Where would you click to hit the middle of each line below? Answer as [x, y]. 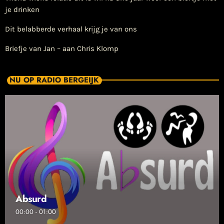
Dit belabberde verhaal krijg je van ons [71, 29]
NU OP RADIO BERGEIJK [54, 80]
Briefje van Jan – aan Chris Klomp [62, 48]
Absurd [31, 199]
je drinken [22, 9]
